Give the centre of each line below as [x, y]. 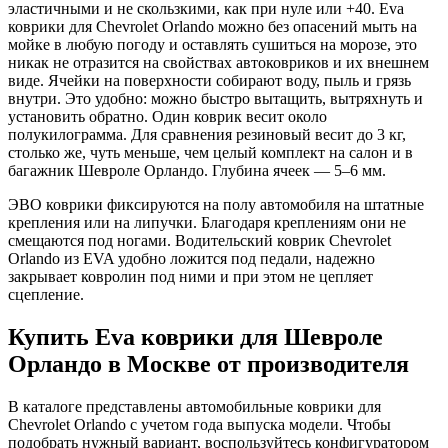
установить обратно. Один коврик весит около [167, 117]
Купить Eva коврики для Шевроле [195, 337]
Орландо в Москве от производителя [208, 364]
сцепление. [46, 295]
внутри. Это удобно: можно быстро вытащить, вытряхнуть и [215, 99]
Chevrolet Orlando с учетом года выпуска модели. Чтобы [199, 425]
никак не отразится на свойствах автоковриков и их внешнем [218, 63]
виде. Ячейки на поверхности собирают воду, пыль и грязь [209, 81]
